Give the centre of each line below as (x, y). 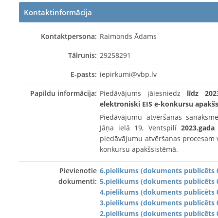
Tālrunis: (82, 55)
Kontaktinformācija (58, 12)
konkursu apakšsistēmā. (139, 149)
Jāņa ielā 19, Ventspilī (140, 127)
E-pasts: (83, 74)
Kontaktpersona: (69, 36)
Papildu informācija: (63, 93)
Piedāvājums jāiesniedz (143, 93)
